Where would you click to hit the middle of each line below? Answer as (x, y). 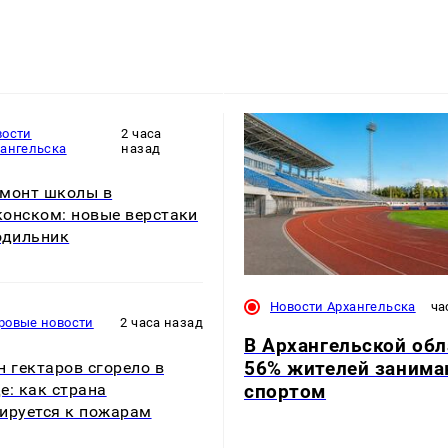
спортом (285, 391)
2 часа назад (161, 323)
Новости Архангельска (343, 306)
